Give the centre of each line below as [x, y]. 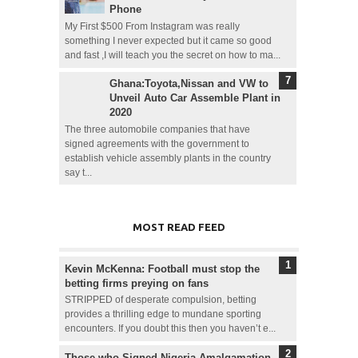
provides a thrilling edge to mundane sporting [163, 314]
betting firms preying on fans [136, 283]
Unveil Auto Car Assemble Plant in [195, 98]
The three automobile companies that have [157, 129]
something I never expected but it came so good [168, 41]
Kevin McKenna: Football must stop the [162, 268]
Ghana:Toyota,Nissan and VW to [189, 84]
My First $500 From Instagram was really [152, 26]
